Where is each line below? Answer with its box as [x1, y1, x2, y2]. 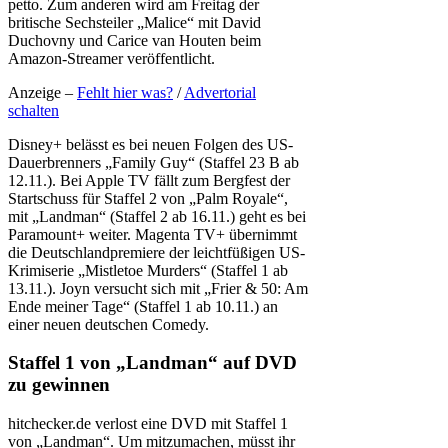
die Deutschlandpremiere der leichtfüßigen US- [8, 243, 305, 261]
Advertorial [184, 83, 256, 101]
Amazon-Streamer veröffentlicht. [8, 49, 215, 67]
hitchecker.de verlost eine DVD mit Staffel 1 [8, 415, 288, 433]
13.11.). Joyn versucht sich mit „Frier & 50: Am [8, 279, 308, 297]
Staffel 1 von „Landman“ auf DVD [8, 352, 297, 374]
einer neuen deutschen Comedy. [8, 315, 209, 333]
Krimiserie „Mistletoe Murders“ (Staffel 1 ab [8, 261, 288, 279]
